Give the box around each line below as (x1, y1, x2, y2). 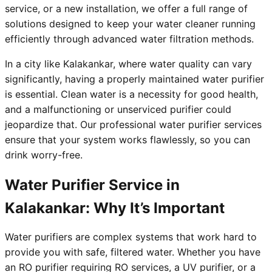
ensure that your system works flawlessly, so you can (5, 134, 250, 146)
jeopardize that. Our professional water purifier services (5, 118, 262, 131)
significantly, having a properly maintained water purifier (5, 73, 264, 86)
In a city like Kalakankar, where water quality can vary (5, 58, 252, 70)
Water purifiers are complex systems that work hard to (5, 231, 257, 243)
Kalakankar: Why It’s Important (5, 199, 225, 217)
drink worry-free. (5, 149, 83, 161)
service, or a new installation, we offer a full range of (5, 2, 248, 15)
